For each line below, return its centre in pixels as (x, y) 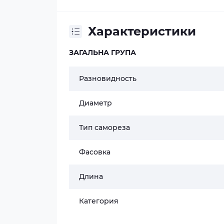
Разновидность (108, 78)
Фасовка (95, 152)
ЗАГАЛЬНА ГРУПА (102, 52)
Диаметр (95, 103)
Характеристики (142, 31)
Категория (99, 201)
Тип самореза (104, 127)
